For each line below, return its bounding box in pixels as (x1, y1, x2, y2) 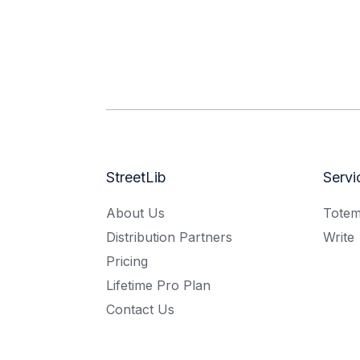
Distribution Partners (106, 229, 232, 246)
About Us (106, 205, 165, 222)
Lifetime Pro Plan (106, 277, 211, 294)
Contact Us (106, 301, 174, 318)
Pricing (106, 253, 148, 270)
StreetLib (106, 169, 166, 186)
